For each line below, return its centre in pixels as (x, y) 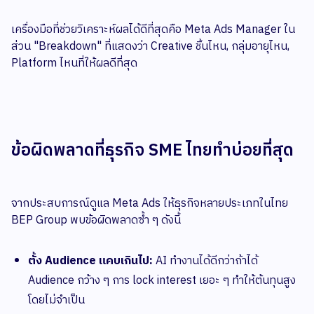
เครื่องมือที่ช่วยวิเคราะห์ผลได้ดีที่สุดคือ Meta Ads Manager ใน (153, 30)
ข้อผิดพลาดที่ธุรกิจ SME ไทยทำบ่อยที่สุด (152, 151)
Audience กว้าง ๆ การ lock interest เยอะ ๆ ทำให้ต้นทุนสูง (162, 281)
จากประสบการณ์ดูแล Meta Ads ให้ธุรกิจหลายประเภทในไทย (150, 204)
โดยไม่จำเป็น (56, 301)
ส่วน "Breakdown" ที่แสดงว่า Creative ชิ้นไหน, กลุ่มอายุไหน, (150, 47)
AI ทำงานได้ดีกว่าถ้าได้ (205, 261)
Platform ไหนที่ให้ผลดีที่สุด (74, 64)
